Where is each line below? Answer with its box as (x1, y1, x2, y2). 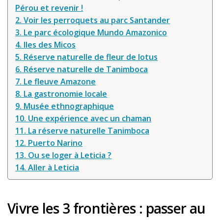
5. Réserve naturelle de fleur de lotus (15, 52, 158, 63)
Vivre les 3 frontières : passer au (7, 198, 206, 218)
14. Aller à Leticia (15, 162, 80, 173)
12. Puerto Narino (15, 137, 83, 149)
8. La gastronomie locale (15, 88, 108, 100)
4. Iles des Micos (15, 39, 76, 51)
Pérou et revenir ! (15, 2, 83, 14)
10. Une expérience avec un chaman (15, 113, 152, 124)
